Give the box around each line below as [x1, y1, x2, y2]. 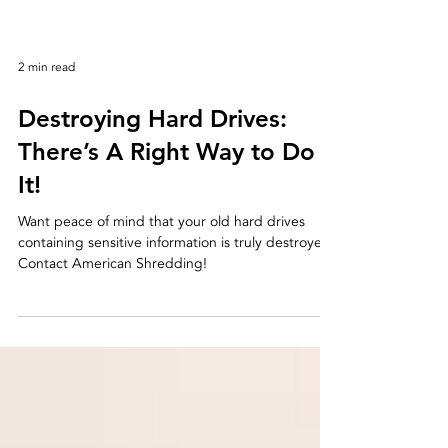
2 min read [18, 113, 75, 129]
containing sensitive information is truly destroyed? [18, 287, 338, 306]
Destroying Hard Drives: [18, 158, 287, 187]
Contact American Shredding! [18, 308, 207, 327]
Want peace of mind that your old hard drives [18, 266, 305, 285]
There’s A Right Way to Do [18, 191, 315, 220]
